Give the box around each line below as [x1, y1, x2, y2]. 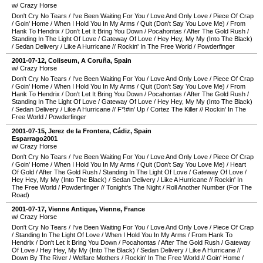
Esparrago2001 [12, 135, 58, 142]
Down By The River [12, 254, 68, 261]
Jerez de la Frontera [48, 127, 109, 134]
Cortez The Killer [150, 106, 198, 113]
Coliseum [48, 57, 77, 64]
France [124, 205, 145, 213]
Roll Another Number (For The [166, 184, 252, 191]
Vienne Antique [48, 205, 96, 213]
